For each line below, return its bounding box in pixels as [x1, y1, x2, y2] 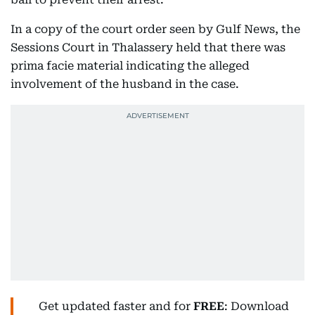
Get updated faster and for [39, 300, 193, 314]
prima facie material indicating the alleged [11, 59, 250, 73]
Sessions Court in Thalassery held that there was [11, 41, 285, 55]
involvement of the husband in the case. [11, 77, 239, 91]
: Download [224, 300, 289, 314]
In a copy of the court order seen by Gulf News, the [11, 22, 300, 37]
